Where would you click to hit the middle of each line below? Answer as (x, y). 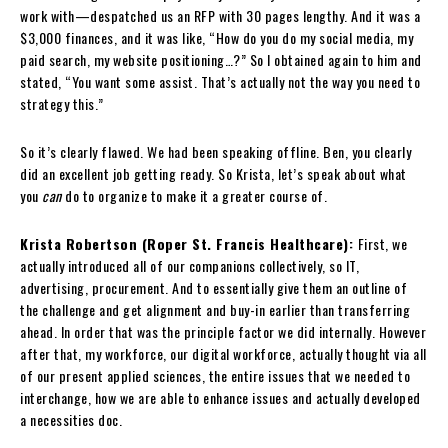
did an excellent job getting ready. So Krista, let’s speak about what (213, 173)
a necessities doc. (71, 419)
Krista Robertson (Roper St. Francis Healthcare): (189, 243)
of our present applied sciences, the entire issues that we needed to (215, 375)
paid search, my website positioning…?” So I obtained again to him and (221, 59)
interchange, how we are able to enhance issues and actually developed (220, 397)
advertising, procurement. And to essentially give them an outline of (213, 287)
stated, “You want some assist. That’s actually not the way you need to (220, 81)
